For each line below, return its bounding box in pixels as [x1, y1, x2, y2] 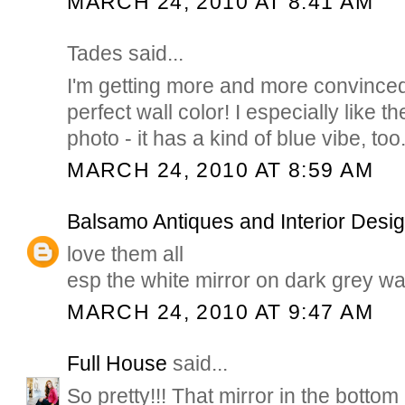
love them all [67, 241, 184, 266]
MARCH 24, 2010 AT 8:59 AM [67, 158, 373, 183]
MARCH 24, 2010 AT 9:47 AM [67, 300, 373, 325]
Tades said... [67, 41, 184, 65]
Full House [67, 351, 168, 375]
